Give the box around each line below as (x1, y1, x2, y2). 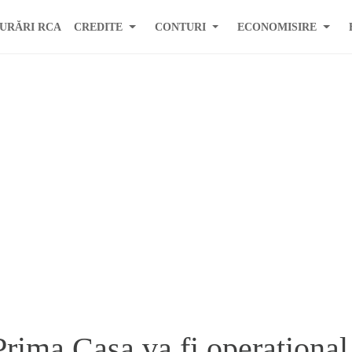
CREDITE (74, 20, 123, 33)
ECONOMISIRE (237, 20, 317, 33)
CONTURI (154, 20, 206, 33)
